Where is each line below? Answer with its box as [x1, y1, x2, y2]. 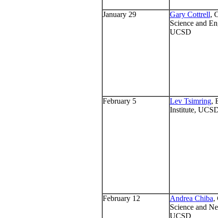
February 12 [102, 194, 140, 203]
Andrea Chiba [169, 194, 213, 203]
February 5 [102, 97, 136, 106]
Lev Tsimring [169, 97, 211, 106]
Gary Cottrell [169, 10, 210, 19]
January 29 [102, 10, 136, 19]
